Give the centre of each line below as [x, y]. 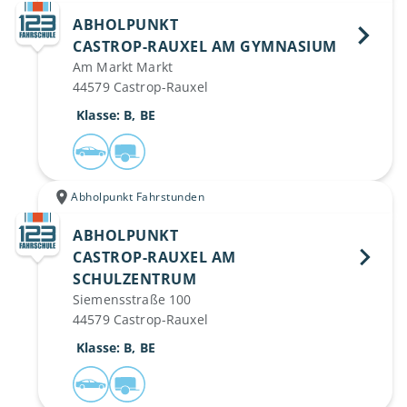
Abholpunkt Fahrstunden [138, 197]
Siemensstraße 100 [132, 299]
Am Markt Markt [123, 67]
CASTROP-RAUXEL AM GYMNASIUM [207, 46]
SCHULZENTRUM [137, 279]
